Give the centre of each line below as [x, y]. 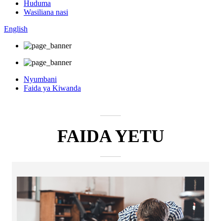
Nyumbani [40, 79]
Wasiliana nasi [46, 12]
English [16, 29]
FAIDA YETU [110, 136]
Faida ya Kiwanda [52, 88]
